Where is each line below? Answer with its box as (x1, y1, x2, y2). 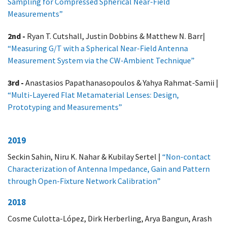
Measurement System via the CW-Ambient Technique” (8, 55, 195, 65)
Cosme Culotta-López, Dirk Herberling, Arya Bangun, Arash (8, 213, 212, 223)
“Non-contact (162, 152, 211, 162)
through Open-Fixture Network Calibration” (8, 176, 161, 186)
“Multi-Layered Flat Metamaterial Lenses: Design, (8, 90, 179, 100)
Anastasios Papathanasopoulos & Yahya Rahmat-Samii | (25, 78, 218, 88)
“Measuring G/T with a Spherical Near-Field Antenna (8, 43, 188, 53)
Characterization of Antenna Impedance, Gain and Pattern (8, 164, 210, 174)
